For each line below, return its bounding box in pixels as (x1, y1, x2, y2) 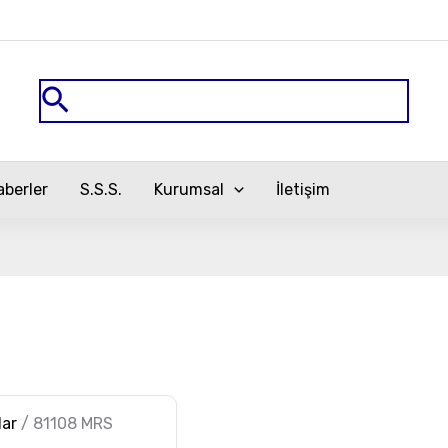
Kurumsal (154, 180, 225, 199)
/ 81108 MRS (17, 413, 113, 433)
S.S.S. (80, 180, 123, 199)
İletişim (275, 180, 330, 199)
